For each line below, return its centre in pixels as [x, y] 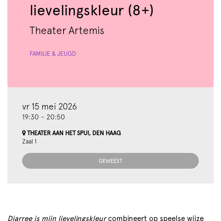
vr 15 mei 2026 [50, 106]
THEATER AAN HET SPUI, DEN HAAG [73, 133]
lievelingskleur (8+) [92, 10]
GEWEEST [110, 161]
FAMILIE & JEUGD [53, 54]
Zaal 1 [29, 141]
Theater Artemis [67, 30]
